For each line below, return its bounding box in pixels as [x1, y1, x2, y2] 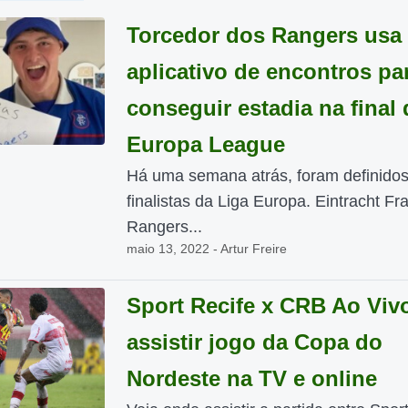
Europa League [126, 132, 285, 157]
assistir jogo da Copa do [126, 330, 382, 354]
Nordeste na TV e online [126, 366, 377, 391]
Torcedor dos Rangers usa [126, 23, 402, 47]
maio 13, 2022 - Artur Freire [126, 241, 287, 256]
